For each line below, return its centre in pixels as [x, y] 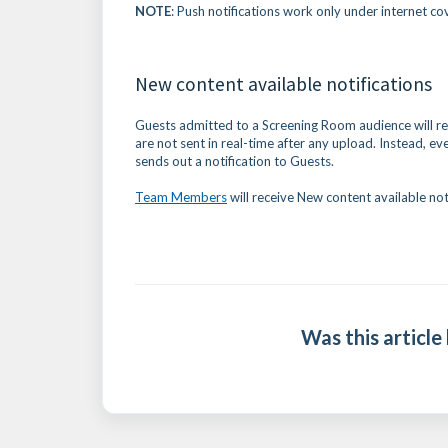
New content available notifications [283, 83]
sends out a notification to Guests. [234, 160]
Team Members [181, 196]
